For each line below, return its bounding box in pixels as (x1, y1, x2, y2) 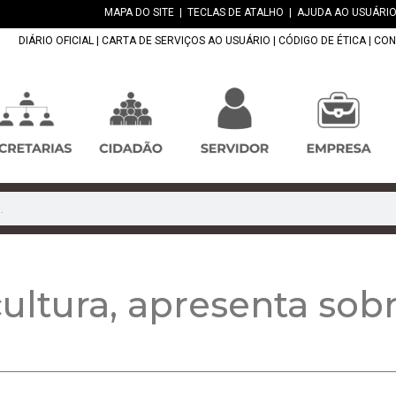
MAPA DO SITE (104, 6, 174, 19)
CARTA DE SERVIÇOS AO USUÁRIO (102, 34, 270, 48)
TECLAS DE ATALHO (187, 6, 284, 19)
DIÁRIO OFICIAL (19, 34, 94, 48)
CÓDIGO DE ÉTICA (278, 34, 366, 48)
